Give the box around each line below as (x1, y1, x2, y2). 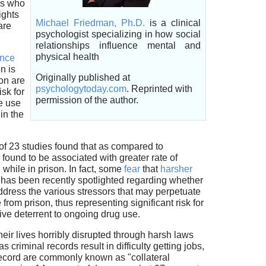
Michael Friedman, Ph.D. (36, 18, 145, 28)
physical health (36, 52, 100, 62)
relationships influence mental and (36, 40, 201, 51)
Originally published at (36, 72, 131, 83)
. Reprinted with (126, 84, 193, 94)
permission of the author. (36, 95, 139, 106)
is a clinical (144, 18, 201, 28)
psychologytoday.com (36, 84, 127, 94)
